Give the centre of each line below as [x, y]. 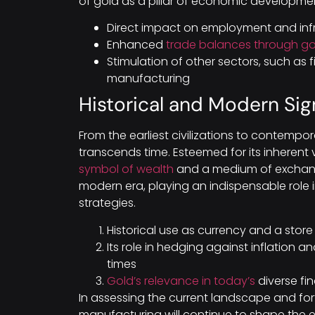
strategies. [107, 203]
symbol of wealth [126, 169]
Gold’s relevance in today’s [181, 281]
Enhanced [136, 45]
